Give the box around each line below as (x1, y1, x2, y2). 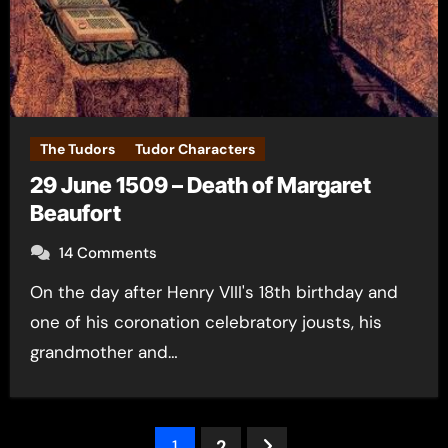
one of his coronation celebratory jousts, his (29, 311, 382, 333)
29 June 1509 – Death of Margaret (29, 172, 371, 198)
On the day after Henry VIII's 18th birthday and (29, 281, 43, 303)
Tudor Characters (134, 140, 255, 158)
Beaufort (29, 200, 121, 226)
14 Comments (58, 243, 157, 263)
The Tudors (39, 140, 115, 158)
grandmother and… (29, 341, 178, 363)
